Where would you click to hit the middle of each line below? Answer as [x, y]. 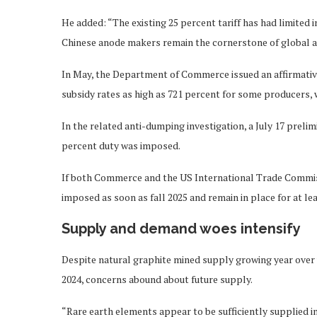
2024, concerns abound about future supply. [157, 279]
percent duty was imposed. [121, 145]
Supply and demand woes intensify [181, 228]
